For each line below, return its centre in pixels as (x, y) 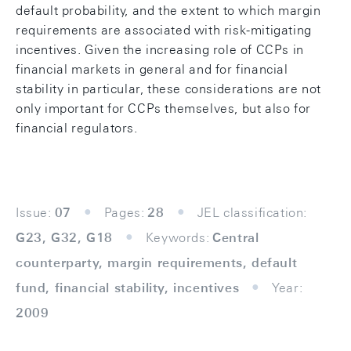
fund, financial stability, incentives (128, 288)
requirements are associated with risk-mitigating (164, 30)
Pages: (124, 213)
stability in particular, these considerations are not (168, 89)
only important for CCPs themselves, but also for (163, 109)
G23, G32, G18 (64, 238)
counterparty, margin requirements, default (157, 263)
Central (236, 238)
